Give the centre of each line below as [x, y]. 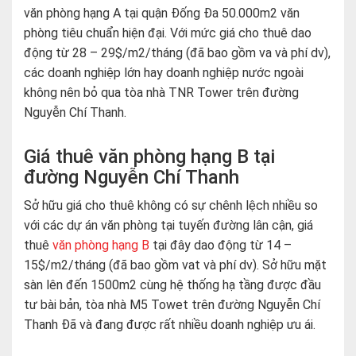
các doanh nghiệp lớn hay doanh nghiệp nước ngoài [164, 73]
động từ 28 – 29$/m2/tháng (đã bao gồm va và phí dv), [177, 53]
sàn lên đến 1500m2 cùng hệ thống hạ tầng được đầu [172, 285]
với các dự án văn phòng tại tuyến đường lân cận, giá [168, 225]
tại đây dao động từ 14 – [221, 245]
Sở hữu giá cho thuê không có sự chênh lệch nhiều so [171, 205]
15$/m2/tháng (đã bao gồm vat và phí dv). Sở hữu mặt [175, 265]
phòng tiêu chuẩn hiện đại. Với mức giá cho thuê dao [168, 33]
